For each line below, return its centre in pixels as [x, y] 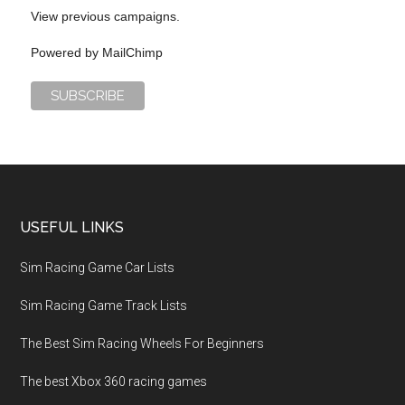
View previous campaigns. [106, 16]
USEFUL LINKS [72, 227]
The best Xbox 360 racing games [114, 381]
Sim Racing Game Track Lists [104, 305]
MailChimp [133, 52]
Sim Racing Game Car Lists [98, 267]
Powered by [67, 52]
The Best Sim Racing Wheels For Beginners [142, 343]
